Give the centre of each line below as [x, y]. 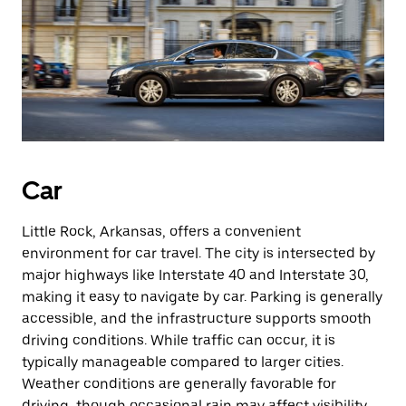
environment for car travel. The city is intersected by [198, 253]
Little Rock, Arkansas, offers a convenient [161, 232]
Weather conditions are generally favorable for [179, 384]
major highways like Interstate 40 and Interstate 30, [195, 275]
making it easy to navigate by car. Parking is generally [202, 297]
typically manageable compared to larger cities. [183, 362]
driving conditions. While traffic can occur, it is [179, 340]
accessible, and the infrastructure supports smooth [197, 319]
